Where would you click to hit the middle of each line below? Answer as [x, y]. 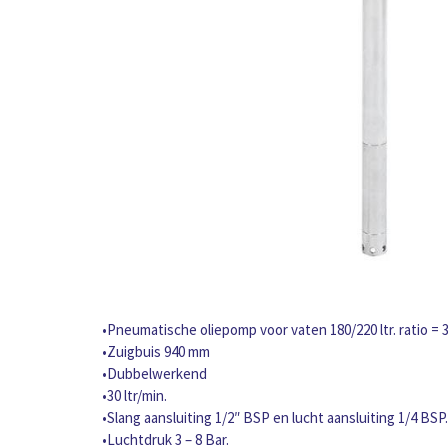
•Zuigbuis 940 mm [156, 352]
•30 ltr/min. [134, 396]
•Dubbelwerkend [154, 374]
